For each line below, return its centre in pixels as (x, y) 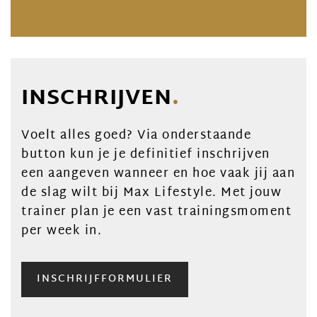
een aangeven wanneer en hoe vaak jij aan (158, 174)
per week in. (62, 231)
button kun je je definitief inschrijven (146, 155)
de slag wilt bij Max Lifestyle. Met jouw (151, 193)
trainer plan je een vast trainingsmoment (156, 212)
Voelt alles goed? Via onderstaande (136, 136)
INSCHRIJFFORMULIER (105, 279)
